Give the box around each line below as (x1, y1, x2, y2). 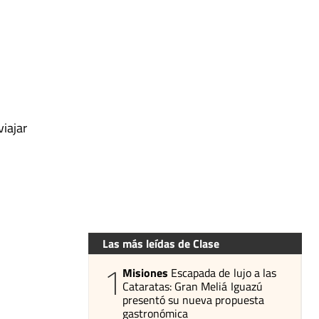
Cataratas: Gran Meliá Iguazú (122, 277, 263, 295)
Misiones (122, 263, 169, 281)
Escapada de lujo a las (171, 263, 276, 281)
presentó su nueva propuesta (122, 291, 264, 308)
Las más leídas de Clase (103, 234, 219, 252)
